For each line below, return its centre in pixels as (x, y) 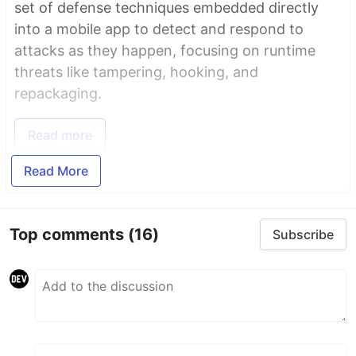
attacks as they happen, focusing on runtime (165, 51)
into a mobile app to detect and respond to (159, 29)
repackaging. (58, 94)
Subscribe (303, 235)
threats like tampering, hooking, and (136, 72)
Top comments (69, 234)
